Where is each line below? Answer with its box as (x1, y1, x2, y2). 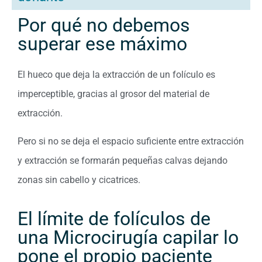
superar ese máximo (18, 33, 187, 56)
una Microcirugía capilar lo (18, 226, 239, 249)
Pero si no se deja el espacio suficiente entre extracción (18, 135, 244, 147)
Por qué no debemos (18, 14, 190, 37)
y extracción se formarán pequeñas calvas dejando (18, 154, 227, 166)
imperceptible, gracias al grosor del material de (18, 88, 209, 100)
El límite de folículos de (18, 208, 211, 230)
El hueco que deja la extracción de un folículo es (18, 69, 215, 81)
